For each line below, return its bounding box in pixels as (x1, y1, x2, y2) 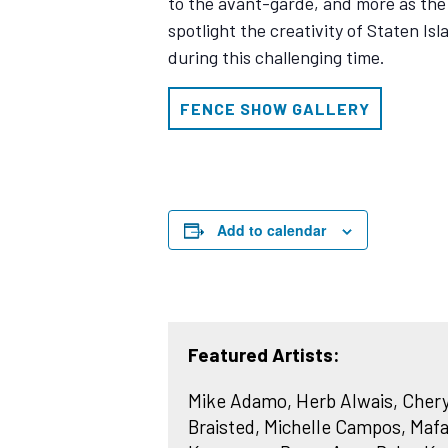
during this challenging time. (168, 46, 385, 68)
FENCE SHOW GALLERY (180, 99, 370, 118)
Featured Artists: (188, 343, 340, 366)
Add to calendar (217, 220, 326, 240)
